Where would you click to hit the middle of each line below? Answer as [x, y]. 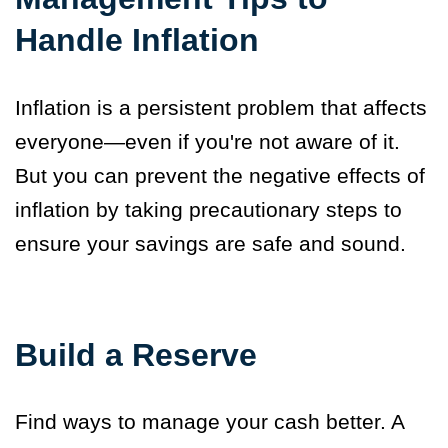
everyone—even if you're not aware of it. [207, 141]
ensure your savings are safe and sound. [213, 243]
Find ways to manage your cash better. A [209, 421]
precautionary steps [283, 209]
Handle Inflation [150, 39]
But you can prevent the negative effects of [220, 175]
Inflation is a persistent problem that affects [221, 107]
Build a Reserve [136, 354]
